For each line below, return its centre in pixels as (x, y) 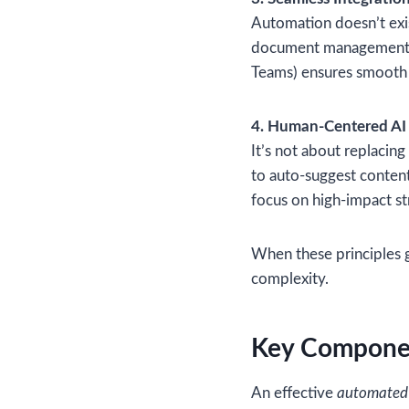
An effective (294, 393)
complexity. (290, 278)
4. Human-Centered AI (329, 126)
